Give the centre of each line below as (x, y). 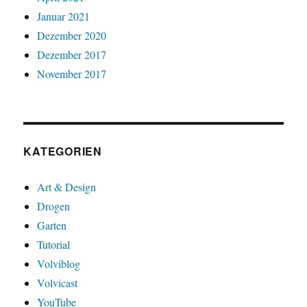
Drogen (54, 206)
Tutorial (54, 245)
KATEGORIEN (63, 151)
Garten (52, 225)
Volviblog (59, 264)
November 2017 (72, 74)
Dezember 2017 (72, 55)
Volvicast (58, 283)
